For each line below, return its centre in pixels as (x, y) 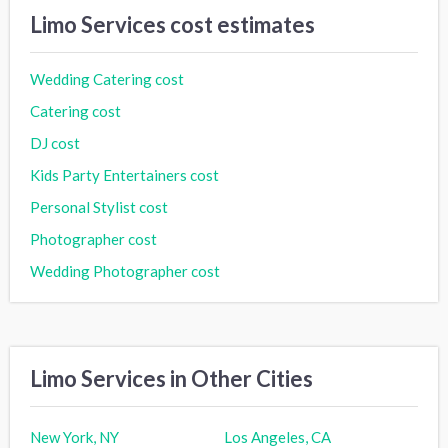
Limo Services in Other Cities (171, 378)
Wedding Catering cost (107, 78)
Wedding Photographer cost (125, 270)
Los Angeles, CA (277, 436)
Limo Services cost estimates (172, 24)
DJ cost (55, 142)
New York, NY (74, 436)
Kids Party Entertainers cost (124, 174)
